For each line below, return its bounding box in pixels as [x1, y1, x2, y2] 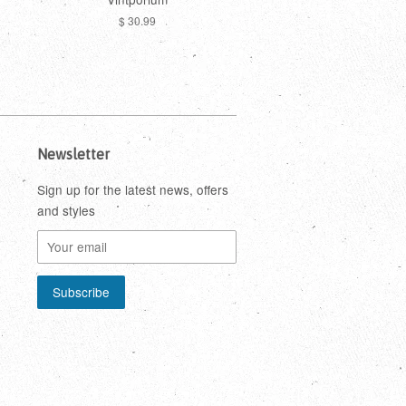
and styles [37, 200, 95, 219]
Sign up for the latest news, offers [37, 179, 228, 198]
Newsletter [37, 145, 110, 162]
